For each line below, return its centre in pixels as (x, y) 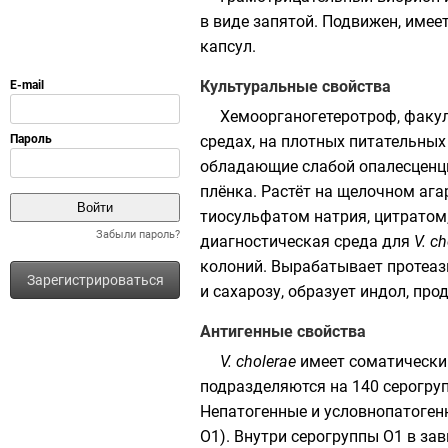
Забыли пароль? (138, 234)
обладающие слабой (279, 166)
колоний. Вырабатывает (293, 266)
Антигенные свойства (283, 331)
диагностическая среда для (307, 241)
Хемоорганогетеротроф (308, 116)
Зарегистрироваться (95, 280)
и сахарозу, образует (280, 291)
